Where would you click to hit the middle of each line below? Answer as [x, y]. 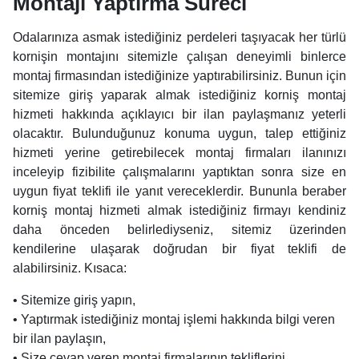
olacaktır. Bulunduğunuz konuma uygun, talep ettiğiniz [179, 134]
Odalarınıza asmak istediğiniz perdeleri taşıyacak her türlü [179, 38]
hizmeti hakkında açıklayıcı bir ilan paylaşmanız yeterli [179, 115]
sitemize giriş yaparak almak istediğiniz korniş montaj [179, 95]
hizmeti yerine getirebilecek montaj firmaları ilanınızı [179, 153]
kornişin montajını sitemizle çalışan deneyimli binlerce [179, 57]
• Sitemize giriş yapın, [74, 301]
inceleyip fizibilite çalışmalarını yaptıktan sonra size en [179, 172]
